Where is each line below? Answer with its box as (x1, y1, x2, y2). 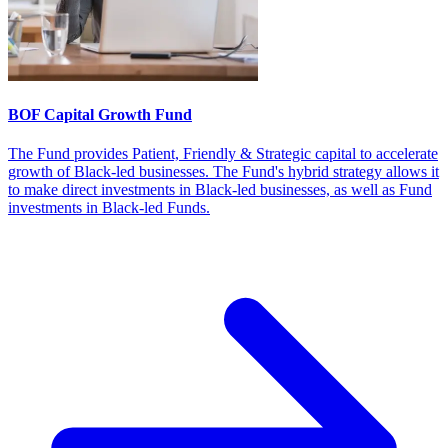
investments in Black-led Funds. (8, 199, 210, 217)
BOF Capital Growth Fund (8, 106, 192, 124)
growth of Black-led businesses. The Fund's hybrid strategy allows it (8, 163, 439, 181)
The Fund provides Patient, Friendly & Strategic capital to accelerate (8, 145, 438, 163)
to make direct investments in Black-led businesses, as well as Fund (8, 181, 432, 199)
